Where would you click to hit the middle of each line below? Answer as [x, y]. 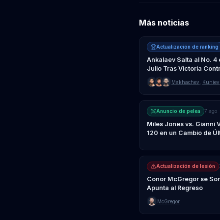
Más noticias [164, 23]
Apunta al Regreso [175, 188]
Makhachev [185, 82]
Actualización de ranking [187, 47]
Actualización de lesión [185, 166]
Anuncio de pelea [178, 111]
